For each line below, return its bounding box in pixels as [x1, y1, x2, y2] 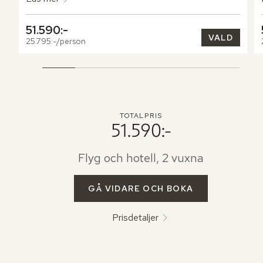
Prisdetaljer [112, 211, 159, 224]
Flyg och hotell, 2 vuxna [77, 150, 204, 166]
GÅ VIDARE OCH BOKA [88, 183, 194, 194]
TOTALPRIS [119, 111, 163, 121]
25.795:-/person [26, 36, 86, 47]
